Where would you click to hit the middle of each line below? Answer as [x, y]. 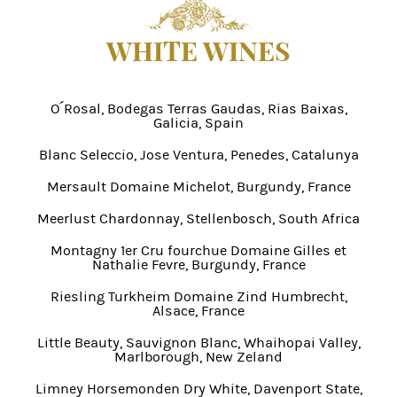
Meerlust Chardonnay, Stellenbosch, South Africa [198, 218]
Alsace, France [198, 311]
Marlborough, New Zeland [198, 357]
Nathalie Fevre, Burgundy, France [198, 265]
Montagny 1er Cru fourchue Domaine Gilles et [198, 250]
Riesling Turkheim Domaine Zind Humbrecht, [198, 296]
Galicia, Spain [198, 123]
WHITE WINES [198, 51]
